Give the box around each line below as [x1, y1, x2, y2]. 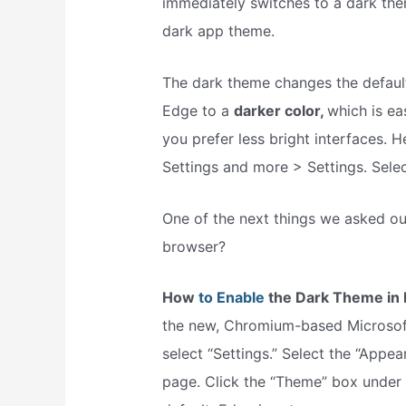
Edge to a [161, 101, 234, 121]
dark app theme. [161, 22, 275, 41]
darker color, [233, 101, 327, 121]
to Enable [198, 288, 265, 307]
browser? [161, 237, 226, 256]
